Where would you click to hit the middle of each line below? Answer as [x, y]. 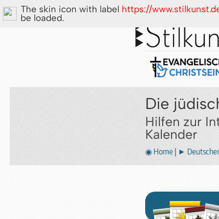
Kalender [171, 134]
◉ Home [159, 152]
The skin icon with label [71, 9]
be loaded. [42, 18]
